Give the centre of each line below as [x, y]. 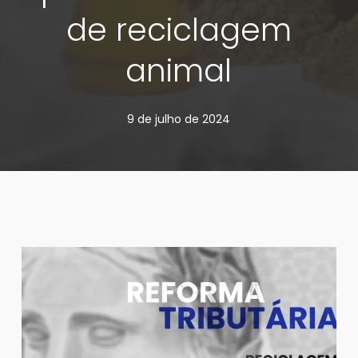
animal [179, 71]
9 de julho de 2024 [179, 119]
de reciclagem [179, 30]
